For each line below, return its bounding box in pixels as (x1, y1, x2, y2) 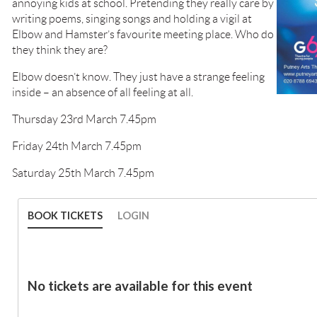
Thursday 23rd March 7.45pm (12, 113, 156, 125)
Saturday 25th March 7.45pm (12, 167, 154, 179)
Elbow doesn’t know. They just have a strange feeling (12, 71, 265, 83)
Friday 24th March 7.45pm (12, 140, 142, 152)
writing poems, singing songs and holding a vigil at (12, 13, 252, 25)
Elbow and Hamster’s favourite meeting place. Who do (12, 28, 274, 40)
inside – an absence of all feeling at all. (12, 86, 193, 98)
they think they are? (12, 44, 108, 56)
